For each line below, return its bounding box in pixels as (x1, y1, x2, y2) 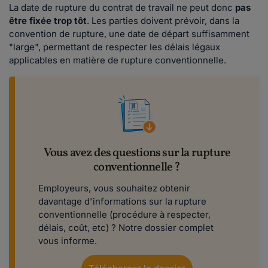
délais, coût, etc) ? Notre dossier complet (38, 222, 214, 234)
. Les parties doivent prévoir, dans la (87, 15, 239, 27)
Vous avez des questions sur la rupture (43, 145, 231, 162)
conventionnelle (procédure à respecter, (38, 209, 211, 221)
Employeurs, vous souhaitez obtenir (38, 182, 190, 194)
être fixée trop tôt (9, 15, 87, 27)
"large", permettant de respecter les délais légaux (9, 41, 220, 53)
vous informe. (38, 235, 97, 247)
